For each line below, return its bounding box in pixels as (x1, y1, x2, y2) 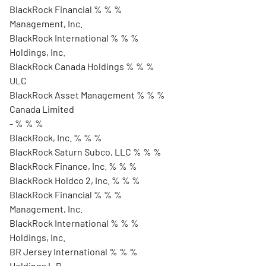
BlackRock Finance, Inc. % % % (9, 160, 137, 172)
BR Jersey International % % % (9, 246, 138, 257)
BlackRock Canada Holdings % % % (9, 61, 154, 72)
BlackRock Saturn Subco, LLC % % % (9, 146, 161, 157)
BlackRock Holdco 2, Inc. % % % (9, 175, 140, 186)
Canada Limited (9, 103, 74, 115)
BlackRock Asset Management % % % (9, 89, 165, 100)
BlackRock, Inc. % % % (9, 132, 102, 143)
